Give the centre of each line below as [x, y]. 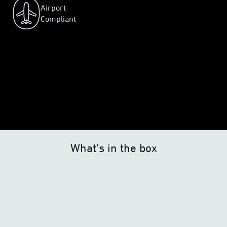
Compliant [58, 19]
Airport [53, 8]
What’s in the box [113, 148]
